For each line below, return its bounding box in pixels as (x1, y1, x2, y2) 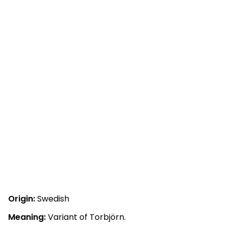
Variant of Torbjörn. (46, 211, 126, 223)
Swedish (35, 193, 69, 205)
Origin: (8, 193, 35, 205)
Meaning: (8, 211, 46, 223)
